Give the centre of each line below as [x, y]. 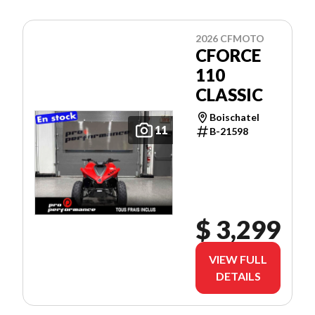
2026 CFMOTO [230, 39]
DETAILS [238, 276]
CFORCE [228, 56]
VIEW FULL [238, 259]
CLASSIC [229, 95]
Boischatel [234, 117]
